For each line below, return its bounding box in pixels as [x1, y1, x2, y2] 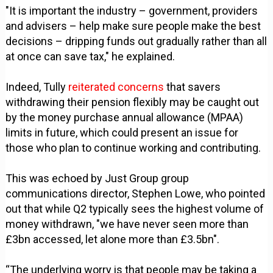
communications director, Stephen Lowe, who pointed [5, 187, 266, 200]
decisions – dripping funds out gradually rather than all [5, 35, 268, 48]
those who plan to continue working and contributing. [5, 141, 261, 155]
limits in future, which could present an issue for [5, 126, 239, 140]
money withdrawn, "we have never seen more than [5, 218, 249, 231]
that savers [164, 80, 221, 94]
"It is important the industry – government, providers [5, 4, 258, 18]
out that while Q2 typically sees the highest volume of [5, 202, 264, 216]
